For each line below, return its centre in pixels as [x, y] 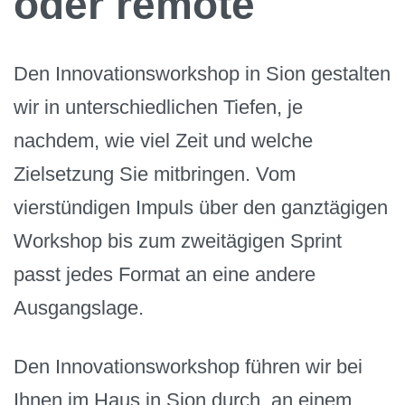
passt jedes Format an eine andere [165, 275]
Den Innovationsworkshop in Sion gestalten [202, 74]
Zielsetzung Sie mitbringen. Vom [155, 174]
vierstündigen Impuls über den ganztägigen [201, 208]
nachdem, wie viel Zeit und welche [163, 141]
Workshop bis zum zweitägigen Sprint [178, 241]
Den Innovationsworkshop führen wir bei [188, 366]
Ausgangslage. [79, 308]
